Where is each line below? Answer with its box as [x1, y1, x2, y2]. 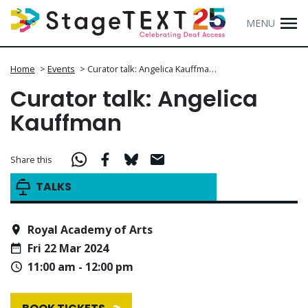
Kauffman [10, 107, 122, 139]
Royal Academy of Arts [27, 221, 153, 237]
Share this [10, 153, 52, 166]
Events [47, 63, 75, 76]
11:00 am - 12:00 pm [27, 259, 133, 275]
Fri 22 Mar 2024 [27, 241, 109, 256]
